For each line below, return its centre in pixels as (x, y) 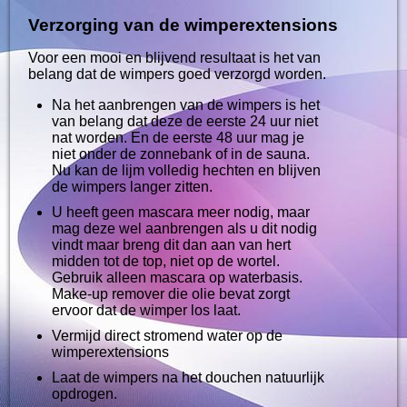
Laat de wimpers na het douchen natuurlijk (189, 377)
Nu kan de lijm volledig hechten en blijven (187, 170)
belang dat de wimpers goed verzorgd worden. (178, 74)
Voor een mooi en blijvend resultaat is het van (175, 57)
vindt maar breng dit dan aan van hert (172, 244)
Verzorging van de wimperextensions (184, 25)
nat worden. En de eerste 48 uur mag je (179, 137)
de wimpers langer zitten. (133, 186)
